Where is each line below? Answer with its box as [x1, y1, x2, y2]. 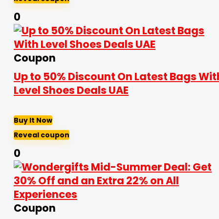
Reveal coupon [14, 130, 69, 140]
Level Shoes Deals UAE [14, 83, 129, 97]
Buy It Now [14, 115, 52, 125]
